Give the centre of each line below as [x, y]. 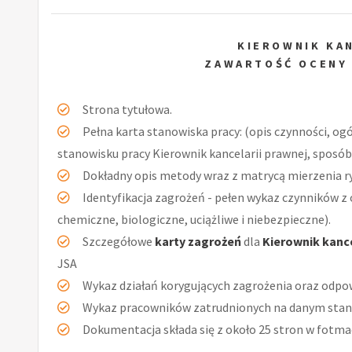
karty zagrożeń [198, 241]
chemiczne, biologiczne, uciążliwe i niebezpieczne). [194, 219]
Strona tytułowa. [127, 109]
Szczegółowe [119, 241]
